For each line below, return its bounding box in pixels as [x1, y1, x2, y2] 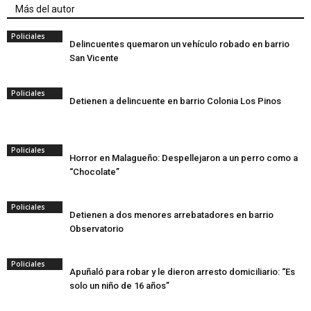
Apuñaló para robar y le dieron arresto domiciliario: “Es [69, 267, 295, 277]
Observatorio [69, 224, 124, 234]
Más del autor [15, 3, 75, 15]
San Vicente [69, 53, 119, 63]
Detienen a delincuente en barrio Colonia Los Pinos [69, 96, 281, 106]
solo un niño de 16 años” [69, 280, 169, 291]
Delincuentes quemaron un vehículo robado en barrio [69, 39, 289, 49]
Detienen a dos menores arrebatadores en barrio [69, 210, 274, 220]
